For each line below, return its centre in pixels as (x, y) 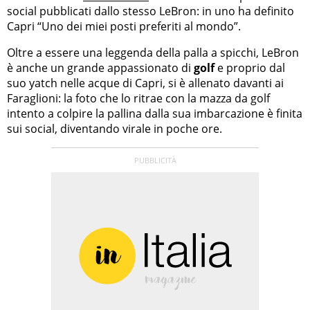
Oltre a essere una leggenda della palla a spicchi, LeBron (153, 52)
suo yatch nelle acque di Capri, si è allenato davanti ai (145, 83)
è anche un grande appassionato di (100, 67)
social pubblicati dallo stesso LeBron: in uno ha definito (151, 11)
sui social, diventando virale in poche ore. (115, 128)
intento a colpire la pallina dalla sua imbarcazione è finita (155, 113)
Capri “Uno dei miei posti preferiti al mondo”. (124, 26)
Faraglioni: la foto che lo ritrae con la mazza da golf (138, 98)
